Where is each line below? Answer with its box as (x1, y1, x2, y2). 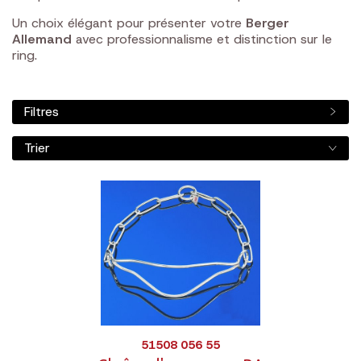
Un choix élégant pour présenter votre (12, 15, 246, 31)
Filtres (24, 103, 59, 120)
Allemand (12, 31, 72, 48)
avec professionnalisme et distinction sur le (72, 31, 332, 48)
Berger (246, 15, 289, 31)
